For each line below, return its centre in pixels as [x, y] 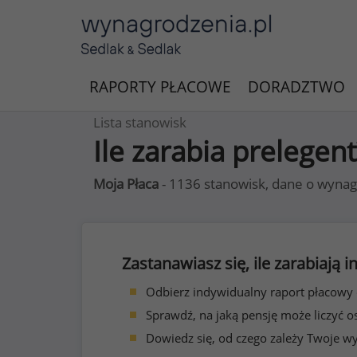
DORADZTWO [296, 87]
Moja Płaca [126, 184]
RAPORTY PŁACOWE [160, 87]
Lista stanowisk [140, 122]
